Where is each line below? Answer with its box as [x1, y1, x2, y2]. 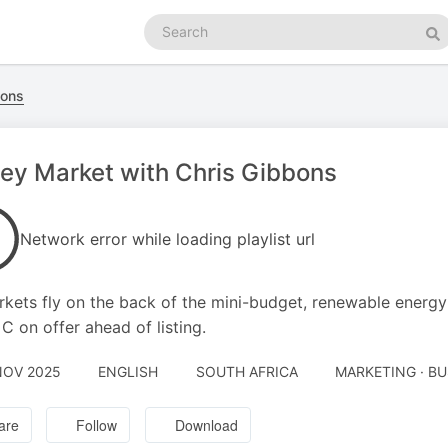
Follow [76, 415, 118, 436]
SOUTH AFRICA [195, 363, 298, 380]
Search [143, 14, 189, 31]
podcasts [143, 34, 204, 51]
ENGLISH [98, 363, 158, 380]
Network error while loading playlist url [20, 229, 315, 249]
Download [175, 415, 239, 436]
